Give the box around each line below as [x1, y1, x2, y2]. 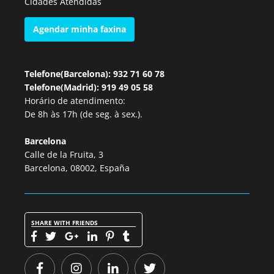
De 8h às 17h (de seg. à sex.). [24, 108, 143, 120]
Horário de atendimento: [24, 95, 125, 106]
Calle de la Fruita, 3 [24, 149, 103, 160]
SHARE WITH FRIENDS [31, 218, 98, 227]
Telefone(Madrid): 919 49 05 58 [24, 81, 153, 93]
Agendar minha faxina [33, 23, 126, 35]
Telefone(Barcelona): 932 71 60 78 [24, 68, 165, 80]
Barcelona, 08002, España [24, 162, 130, 174]
